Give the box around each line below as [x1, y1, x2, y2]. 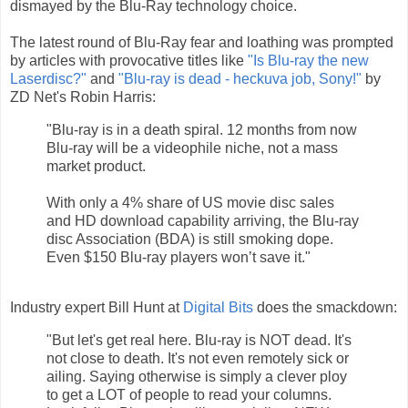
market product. [46, 158, 146, 174]
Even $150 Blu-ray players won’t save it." [46, 249, 311, 265]
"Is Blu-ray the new [248, 52, 369, 68]
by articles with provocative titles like [10, 52, 248, 68]
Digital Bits [183, 300, 253, 316]
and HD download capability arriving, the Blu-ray [46, 212, 359, 229]
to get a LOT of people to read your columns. [46, 387, 331, 403]
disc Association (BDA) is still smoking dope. [46, 230, 333, 247]
